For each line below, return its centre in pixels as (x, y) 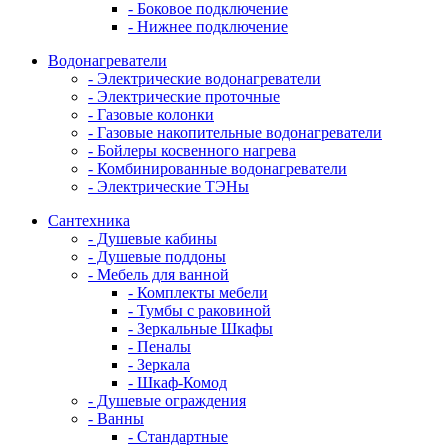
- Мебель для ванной (158, 274)
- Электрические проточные (184, 96)
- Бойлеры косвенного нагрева (192, 150)
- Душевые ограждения (167, 400)
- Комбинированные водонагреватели (217, 168)
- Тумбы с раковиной (199, 310)
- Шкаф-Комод (177, 382)
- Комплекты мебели (198, 292)
